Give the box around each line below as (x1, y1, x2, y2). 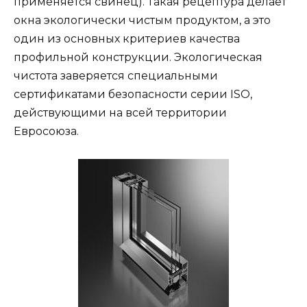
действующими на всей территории (14, 106, 227, 119)
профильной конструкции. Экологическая (14, 50, 262, 64)
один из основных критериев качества (14, 32, 240, 45)
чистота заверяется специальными (14, 69, 218, 82)
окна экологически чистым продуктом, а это (14, 13, 271, 27)
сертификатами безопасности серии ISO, (14, 87, 252, 101)
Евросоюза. (14, 124, 79, 138)
